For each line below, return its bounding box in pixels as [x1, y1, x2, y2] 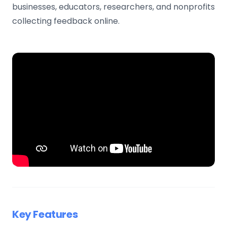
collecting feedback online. [12, 15, 120, 27]
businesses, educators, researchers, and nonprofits [12, 1, 215, 13]
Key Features [12, 207, 78, 221]
